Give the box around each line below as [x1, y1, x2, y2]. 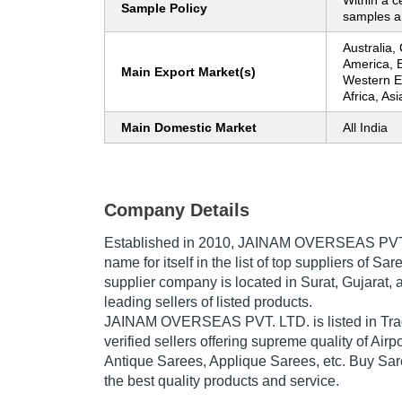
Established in [104, 235, 198, 251]
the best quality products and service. [104, 373, 339, 389]
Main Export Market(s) [121, 65, 256, 80]
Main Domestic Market [121, 120, 257, 135]
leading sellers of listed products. [104, 294, 312, 310]
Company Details [104, 200, 249, 221]
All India [343, 120, 388, 135]
